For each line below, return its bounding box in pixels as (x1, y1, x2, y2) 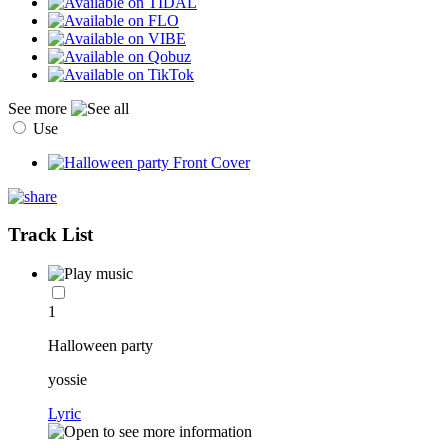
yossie (48, 371, 87, 389)
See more (8, 99, 71, 117)
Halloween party (48, 337, 153, 355)
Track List (8, 224, 93, 246)
